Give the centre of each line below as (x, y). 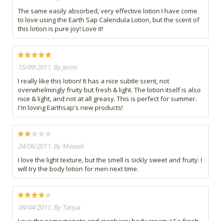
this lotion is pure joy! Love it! (60, 28)
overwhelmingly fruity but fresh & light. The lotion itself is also (109, 90)
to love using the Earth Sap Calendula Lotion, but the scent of (109, 19)
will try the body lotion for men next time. (78, 168)
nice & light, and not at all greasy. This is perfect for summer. (107, 98)
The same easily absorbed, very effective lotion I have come (108, 11)
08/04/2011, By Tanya (49, 207)
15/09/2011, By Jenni (47, 67)
